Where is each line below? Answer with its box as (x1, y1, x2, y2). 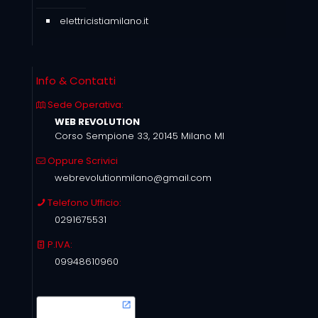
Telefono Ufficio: (45, 196, 121, 209)
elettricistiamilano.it (60, 14, 148, 28)
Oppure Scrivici (45, 154, 118, 168)
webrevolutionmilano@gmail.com (55, 171, 212, 185)
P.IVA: (45, 238, 72, 251)
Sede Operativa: (45, 98, 124, 111)
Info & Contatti (36, 73, 116, 88)
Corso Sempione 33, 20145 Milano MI (55, 129, 224, 143)
